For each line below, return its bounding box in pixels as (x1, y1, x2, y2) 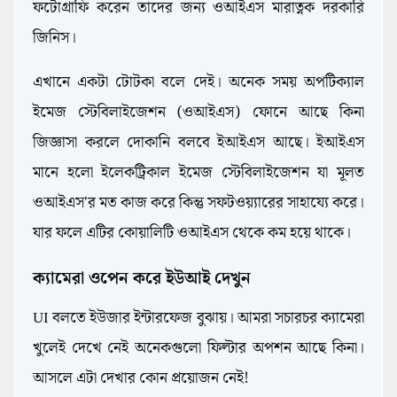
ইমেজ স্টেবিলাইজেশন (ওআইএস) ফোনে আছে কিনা (33, 100, 364, 126)
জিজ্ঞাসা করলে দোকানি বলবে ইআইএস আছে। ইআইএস (33, 130, 364, 156)
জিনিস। (33, 26, 80, 51)
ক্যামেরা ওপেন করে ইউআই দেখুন (33, 266, 255, 292)
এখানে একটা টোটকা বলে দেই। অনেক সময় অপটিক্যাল (33, 70, 364, 96)
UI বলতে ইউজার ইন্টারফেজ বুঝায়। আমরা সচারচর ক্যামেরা (33, 306, 364, 331)
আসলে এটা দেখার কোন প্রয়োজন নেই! (33, 366, 253, 392)
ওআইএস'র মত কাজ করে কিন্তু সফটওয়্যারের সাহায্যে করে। (33, 191, 364, 216)
